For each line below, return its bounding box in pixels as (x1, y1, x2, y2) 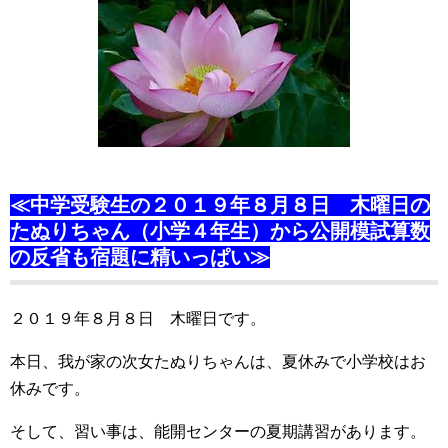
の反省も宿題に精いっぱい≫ (10, 246, 270, 268)
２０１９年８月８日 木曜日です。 (10, 310, 266, 327)
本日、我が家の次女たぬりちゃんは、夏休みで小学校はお (10, 353, 426, 370)
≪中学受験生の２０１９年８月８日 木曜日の (10, 194, 430, 216)
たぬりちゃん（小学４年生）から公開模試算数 (10, 220, 430, 242)
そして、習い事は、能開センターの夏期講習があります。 (10, 423, 426, 440)
